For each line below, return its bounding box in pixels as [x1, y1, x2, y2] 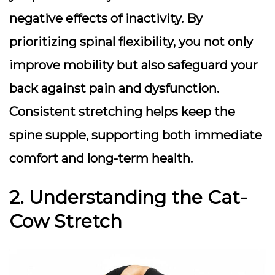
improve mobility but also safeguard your [9, 58, 258, 72]
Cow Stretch [9, 210, 122, 233]
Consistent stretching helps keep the [9, 104, 235, 119]
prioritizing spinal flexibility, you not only [9, 34, 253, 49]
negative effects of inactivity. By [9, 11, 203, 26]
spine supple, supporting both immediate [9, 128, 262, 142]
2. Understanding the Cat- [9, 186, 247, 209]
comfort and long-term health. [9, 151, 193, 166]
